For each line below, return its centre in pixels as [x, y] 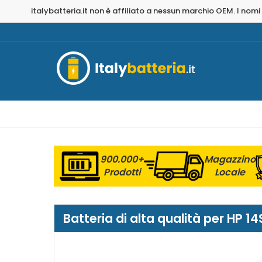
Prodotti [122, 172]
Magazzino [230, 159]
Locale [230, 172]
